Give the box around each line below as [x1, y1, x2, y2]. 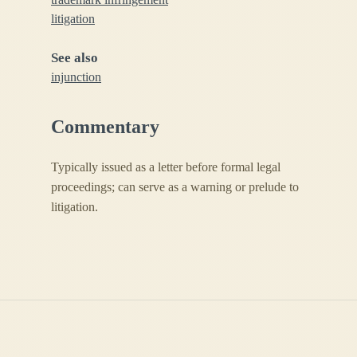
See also [51, 49, 98, 65]
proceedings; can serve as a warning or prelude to [51, 179, 299, 194]
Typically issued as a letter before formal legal [51, 159, 280, 174]
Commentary [51, 116, 159, 137]
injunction [51, 69, 101, 84]
